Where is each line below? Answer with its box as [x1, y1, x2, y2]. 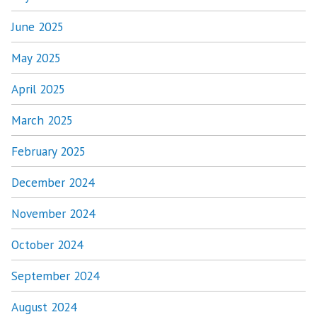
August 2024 [11, 299, 76, 316]
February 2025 [11, 143, 86, 160]
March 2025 [11, 112, 73, 129]
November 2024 [11, 205, 95, 222]
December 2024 [11, 174, 94, 191]
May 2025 [11, 50, 61, 67]
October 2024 [11, 236, 83, 253]
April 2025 [11, 81, 65, 98]
